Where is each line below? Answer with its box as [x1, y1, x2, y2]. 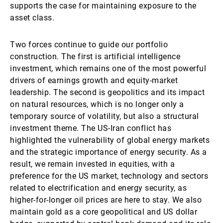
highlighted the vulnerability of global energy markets [10, 135, 210, 145]
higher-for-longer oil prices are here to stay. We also [10, 195, 202, 205]
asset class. [10, 13, 54, 22]
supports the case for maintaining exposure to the [10, 1, 197, 10]
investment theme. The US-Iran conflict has [10, 123, 171, 133]
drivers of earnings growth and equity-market [10, 76, 178, 85]
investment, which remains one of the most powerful [10, 64, 206, 73]
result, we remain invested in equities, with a [10, 159, 175, 169]
